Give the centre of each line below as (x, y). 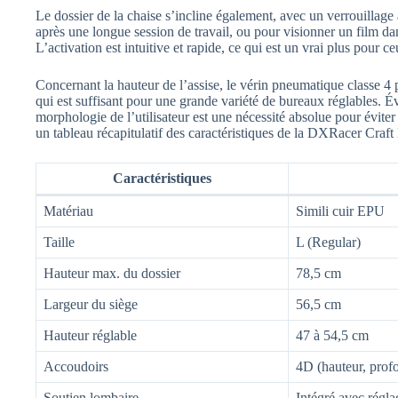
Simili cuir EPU (340, 211)
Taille (59, 242)
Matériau (68, 211)
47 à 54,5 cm (332, 335)
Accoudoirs (76, 366)
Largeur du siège (91, 304)
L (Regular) (328, 242)
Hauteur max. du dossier (112, 273)
